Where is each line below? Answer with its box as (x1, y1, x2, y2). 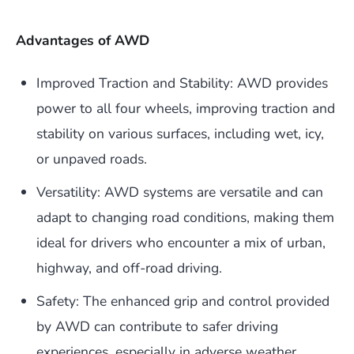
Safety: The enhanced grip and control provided (36, 292, 330, 311)
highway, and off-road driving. (36, 258, 222, 278)
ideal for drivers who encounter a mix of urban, (36, 233, 326, 253)
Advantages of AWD (16, 31, 149, 51)
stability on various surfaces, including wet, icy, (36, 124, 324, 144)
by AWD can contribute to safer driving (36, 317, 278, 337)
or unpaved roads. (36, 149, 147, 169)
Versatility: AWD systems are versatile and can (36, 183, 323, 202)
